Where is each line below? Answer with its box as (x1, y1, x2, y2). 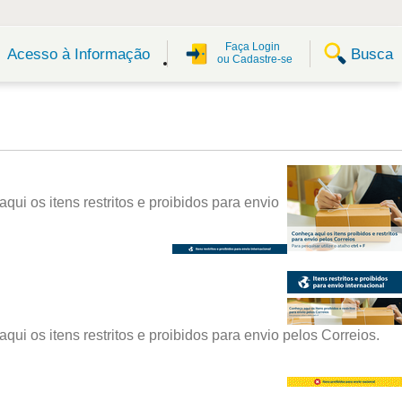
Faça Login (224, 39, 280, 53)
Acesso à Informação (6, 46, 150, 64)
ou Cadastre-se (216, 53, 293, 66)
